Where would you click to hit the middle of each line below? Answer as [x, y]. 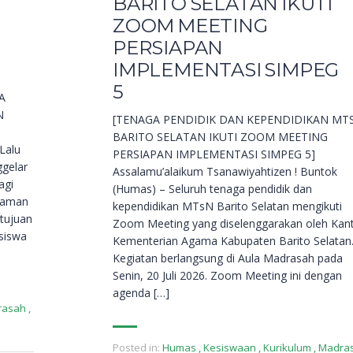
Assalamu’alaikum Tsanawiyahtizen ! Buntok [225, 172]
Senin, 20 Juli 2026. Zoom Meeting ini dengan [227, 276]
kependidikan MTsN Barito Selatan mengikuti [227, 206]
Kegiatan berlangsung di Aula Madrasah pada [228, 258]
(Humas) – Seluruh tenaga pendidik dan [212, 189]
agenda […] [141, 293]
